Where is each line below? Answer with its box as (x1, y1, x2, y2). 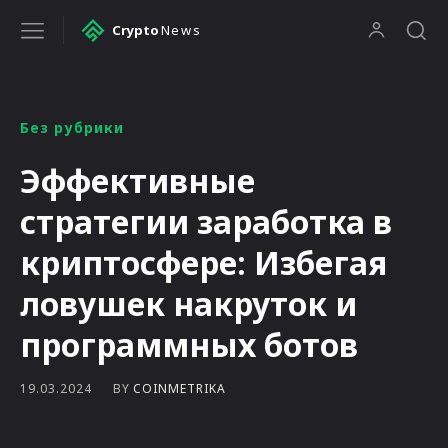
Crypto (111, 20, 159, 39)
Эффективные (20, 158, 255, 202)
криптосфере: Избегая (20, 240, 387, 284)
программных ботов (20, 322, 358, 366)
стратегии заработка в (20, 199, 392, 243)
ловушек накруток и (20, 281, 357, 325)
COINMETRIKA (133, 379, 226, 397)
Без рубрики (20, 117, 124, 137)
